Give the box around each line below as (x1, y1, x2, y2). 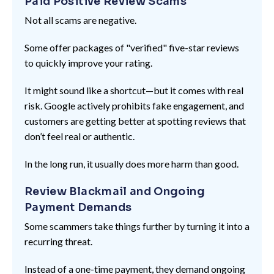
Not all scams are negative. (24, 13, 136, 26)
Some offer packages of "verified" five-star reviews (24, 41, 239, 53)
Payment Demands (24, 200, 132, 214)
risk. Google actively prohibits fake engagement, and (24, 99, 244, 111)
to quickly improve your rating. (24, 56, 152, 68)
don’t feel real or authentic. (24, 130, 135, 142)
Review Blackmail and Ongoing (24, 184, 205, 198)
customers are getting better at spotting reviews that (24, 114, 246, 127)
